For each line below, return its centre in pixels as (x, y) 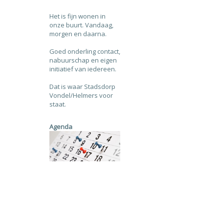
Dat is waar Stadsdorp (82, 87)
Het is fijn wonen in (77, 16)
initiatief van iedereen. (83, 69)
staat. (57, 104)
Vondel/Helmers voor (81, 95)
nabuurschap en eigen (83, 60)
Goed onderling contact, (85, 51)
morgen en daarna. (78, 34)
